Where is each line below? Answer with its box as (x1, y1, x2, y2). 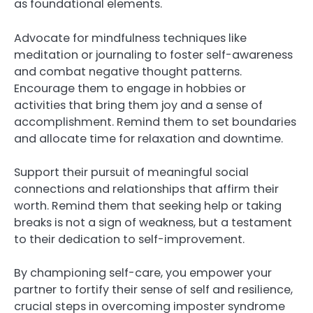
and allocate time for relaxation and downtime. (14, 130, 283, 147)
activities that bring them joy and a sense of (14, 96, 263, 113)
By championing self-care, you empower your (14, 264, 272, 281)
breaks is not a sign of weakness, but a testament (14, 214, 292, 231)
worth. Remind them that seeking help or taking (14, 197, 282, 214)
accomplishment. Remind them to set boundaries (14, 113, 296, 130)
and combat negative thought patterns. (14, 63, 242, 80)
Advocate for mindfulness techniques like (14, 29, 247, 46)
